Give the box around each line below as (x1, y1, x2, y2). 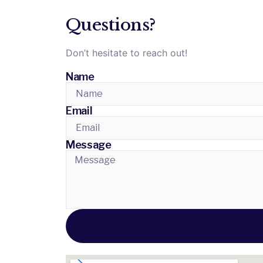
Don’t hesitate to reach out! (66, 47, 187, 59)
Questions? (66, 15, 156, 36)
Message (66, 139, 112, 151)
